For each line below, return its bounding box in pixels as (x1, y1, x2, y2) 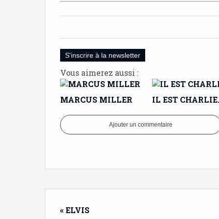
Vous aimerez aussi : (60, 67, 138, 78)
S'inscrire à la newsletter (65, 51, 140, 59)
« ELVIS (60, 205, 89, 215)
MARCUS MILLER (60, 94, 132, 105)
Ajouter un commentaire (109, 121, 173, 128)
